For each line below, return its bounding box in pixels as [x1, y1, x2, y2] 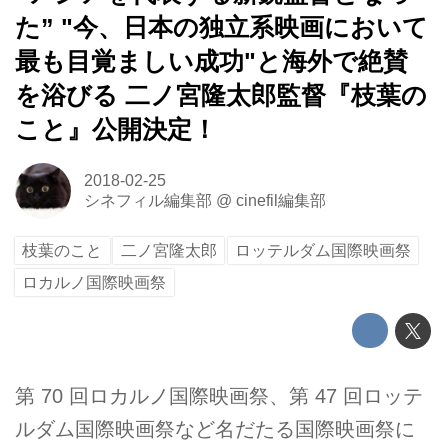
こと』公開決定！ [15, 116, 217, 144]
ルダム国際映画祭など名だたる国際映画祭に [15, 418, 415, 441]
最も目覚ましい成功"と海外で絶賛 [15, 48, 408, 76]
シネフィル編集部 [83, 192, 212, 210]
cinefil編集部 [235, 192, 326, 210]
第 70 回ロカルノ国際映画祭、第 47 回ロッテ [15, 385, 423, 408]
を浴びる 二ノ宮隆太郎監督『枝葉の [15, 82, 427, 110]
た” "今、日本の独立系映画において [15, 14, 428, 42]
